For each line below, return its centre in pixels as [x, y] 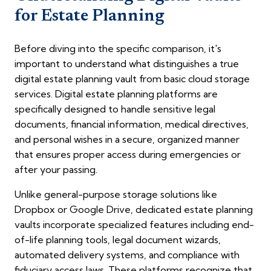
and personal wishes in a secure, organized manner [127, 139]
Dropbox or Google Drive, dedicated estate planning [134, 210]
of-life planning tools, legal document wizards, [118, 240]
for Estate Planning [89, 17]
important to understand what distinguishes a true [127, 64]
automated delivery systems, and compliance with [127, 255]
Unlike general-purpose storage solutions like [116, 194]
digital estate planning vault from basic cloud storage [132, 79]
